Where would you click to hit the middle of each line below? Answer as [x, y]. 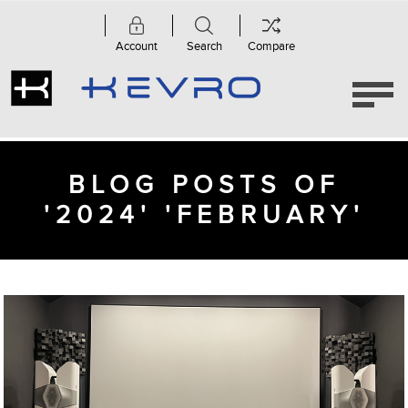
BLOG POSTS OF [204, 185]
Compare [271, 46]
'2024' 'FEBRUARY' [204, 215]
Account [137, 46]
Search [204, 46]
